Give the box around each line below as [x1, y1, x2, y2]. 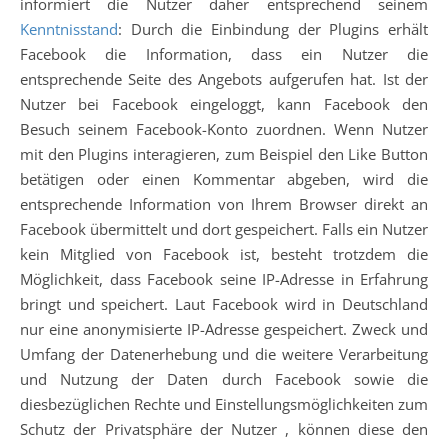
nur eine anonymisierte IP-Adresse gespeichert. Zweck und [20, 319, 428, 339]
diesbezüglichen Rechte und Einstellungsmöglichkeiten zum [20, 394, 428, 414]
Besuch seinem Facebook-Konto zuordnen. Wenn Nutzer [20, 119, 428, 139]
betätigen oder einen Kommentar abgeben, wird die [20, 169, 428, 189]
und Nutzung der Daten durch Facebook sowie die [20, 369, 428, 389]
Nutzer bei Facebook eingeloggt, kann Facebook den [20, 94, 428, 114]
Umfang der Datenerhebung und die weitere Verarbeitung [20, 344, 428, 364]
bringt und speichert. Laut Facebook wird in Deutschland [20, 294, 428, 314]
